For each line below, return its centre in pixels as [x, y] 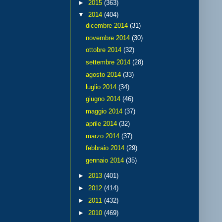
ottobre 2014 [104, 50]
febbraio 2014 [106, 148]
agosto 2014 [104, 74]
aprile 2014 [102, 123]
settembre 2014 [109, 62]
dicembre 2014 [108, 25]
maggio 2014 [105, 111]
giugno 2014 [104, 99]
